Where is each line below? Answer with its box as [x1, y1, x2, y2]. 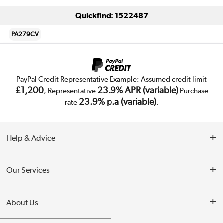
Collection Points [6, 181, 56, 191]
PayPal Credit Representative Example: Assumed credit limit [16, 74, 207, 84]
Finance [6, 203, 30, 213]
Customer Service [6, 160, 59, 169]
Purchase [178, 86, 208, 95]
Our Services [6, 165, 50, 175]
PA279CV [11, 30, 39, 38]
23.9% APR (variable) [97, 84, 178, 95]
